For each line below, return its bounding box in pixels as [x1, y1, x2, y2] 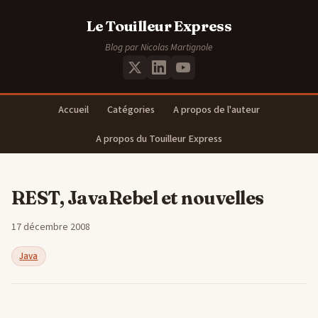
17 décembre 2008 [11, 220, 90, 235]
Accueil [58, 102, 89, 118]
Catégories [107, 102, 155, 118]
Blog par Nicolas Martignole [105, 40, 213, 55]
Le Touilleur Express [86, 17, 232, 35]
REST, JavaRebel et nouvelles [11, 187, 264, 210]
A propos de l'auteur [172, 102, 260, 118]
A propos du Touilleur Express [96, 131, 222, 147]
